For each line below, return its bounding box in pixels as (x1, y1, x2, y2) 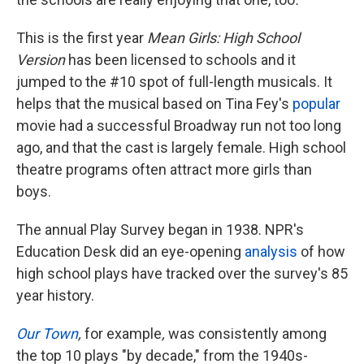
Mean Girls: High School (144, 28, 300, 46)
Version (16, 50, 65, 68)
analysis (245, 242, 297, 260)
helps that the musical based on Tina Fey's (16, 94, 292, 112)
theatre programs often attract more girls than (16, 160, 312, 178)
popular (292, 94, 340, 112)
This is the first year (16, 28, 144, 46)
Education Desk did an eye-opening (16, 242, 245, 260)
